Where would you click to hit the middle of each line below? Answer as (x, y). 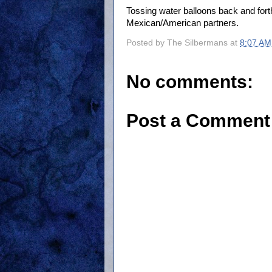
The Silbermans (197, 42)
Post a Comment (198, 120)
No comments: (190, 81)
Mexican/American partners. (182, 23)
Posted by (147, 42)
